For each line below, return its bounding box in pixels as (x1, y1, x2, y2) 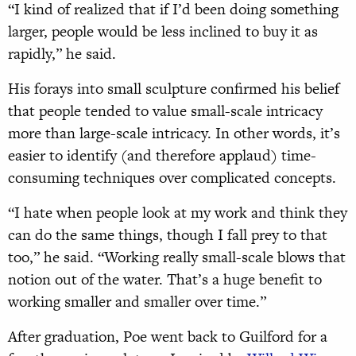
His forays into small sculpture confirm (8, 78, 261, 100)
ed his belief (261, 78, 339, 100)
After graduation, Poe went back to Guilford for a (8, 326, 327, 348)
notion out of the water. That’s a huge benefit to (8, 269, 322, 291)
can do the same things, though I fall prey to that (8, 224, 327, 246)
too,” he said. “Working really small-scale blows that (8, 246, 346, 269)
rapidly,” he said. (8, 43, 116, 65)
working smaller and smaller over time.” (8, 291, 266, 313)
